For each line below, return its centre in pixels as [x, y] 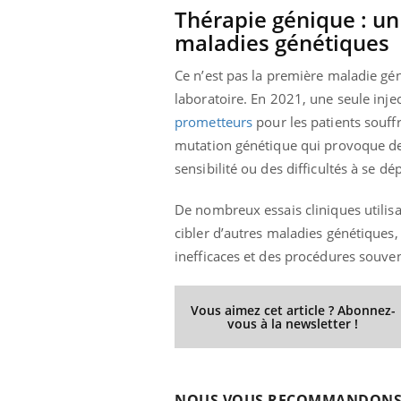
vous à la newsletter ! [293, 323]
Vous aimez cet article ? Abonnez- [293, 310]
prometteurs [214, 121]
